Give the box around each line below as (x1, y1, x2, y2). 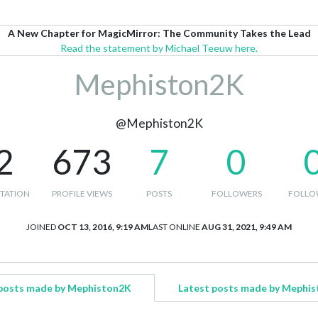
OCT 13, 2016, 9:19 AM (57, 221, 148, 232)
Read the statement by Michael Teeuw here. (60, 42, 258, 54)
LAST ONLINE (148, 221, 200, 232)
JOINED (26, 221, 56, 232)
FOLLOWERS (211, 188, 262, 199)
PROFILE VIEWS (51, 188, 112, 199)
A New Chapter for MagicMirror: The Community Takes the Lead (7, 27, 311, 39)
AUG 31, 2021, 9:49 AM (202, 221, 292, 232)
